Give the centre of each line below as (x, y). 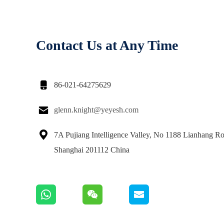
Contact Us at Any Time (107, 45)
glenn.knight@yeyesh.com (96, 110)
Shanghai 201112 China (92, 150)
